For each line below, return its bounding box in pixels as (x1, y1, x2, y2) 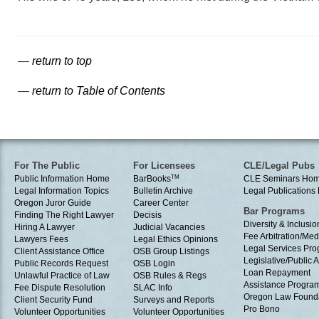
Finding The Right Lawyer (14, 209, 114, 220)
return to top (32, 54, 92, 67)
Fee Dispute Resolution (14, 282, 105, 293)
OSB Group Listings (133, 246, 209, 256)
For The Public (14, 159, 80, 171)
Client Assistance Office (14, 246, 105, 256)
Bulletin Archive (133, 185, 193, 196)
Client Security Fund (14, 294, 93, 305)
